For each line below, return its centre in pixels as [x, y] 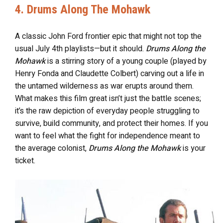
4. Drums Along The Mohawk [83, 9]
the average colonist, [52, 148]
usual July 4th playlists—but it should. [80, 49]
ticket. [25, 161]
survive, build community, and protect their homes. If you [111, 123]
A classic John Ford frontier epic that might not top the [108, 36]
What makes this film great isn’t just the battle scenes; [108, 99]
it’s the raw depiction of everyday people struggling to [107, 111]
